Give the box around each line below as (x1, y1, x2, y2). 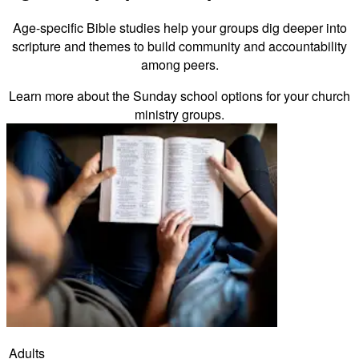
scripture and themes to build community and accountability (12, 37, 347, 56)
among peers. (140, 55, 219, 75)
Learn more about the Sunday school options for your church (9, 87, 350, 106)
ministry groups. (135, 105, 224, 124)
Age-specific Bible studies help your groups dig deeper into (12, 18, 347, 38)
